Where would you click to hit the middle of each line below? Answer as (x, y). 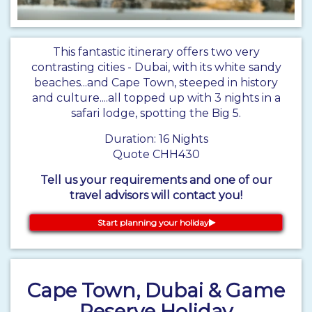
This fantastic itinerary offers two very (156, 52)
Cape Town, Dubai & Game (156, 291)
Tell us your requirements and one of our (156, 180)
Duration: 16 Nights (156, 139)
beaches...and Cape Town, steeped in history (156, 83)
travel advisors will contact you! (156, 196)
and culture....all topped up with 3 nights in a (156, 98)
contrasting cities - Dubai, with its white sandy (156, 68)
